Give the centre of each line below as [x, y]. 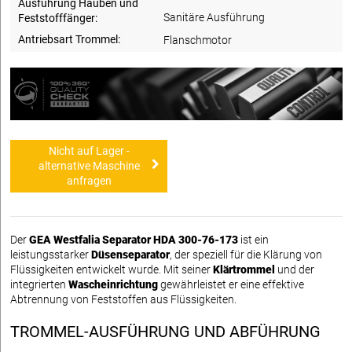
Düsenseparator [130, 254]
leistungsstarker [51, 254]
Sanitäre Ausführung [214, 17]
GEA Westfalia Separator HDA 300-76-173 [134, 239]
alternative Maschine [89, 165]
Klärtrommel [244, 269]
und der [295, 269]
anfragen [89, 180]
